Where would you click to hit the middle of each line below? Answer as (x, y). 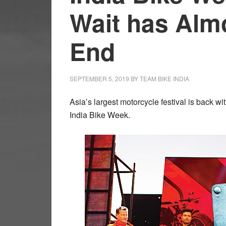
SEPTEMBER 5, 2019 (99, 79)
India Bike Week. (100, 115)
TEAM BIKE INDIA (164, 79)
